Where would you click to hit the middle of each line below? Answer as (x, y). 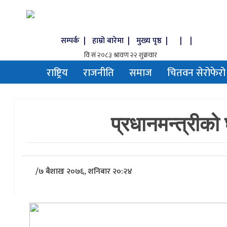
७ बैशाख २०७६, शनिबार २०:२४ (85, 172)
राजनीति (99, 73)
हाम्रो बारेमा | (112, 41)
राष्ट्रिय (57, 73)
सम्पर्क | (74, 41)
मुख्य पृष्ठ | (155, 41)
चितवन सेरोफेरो (196, 73)
